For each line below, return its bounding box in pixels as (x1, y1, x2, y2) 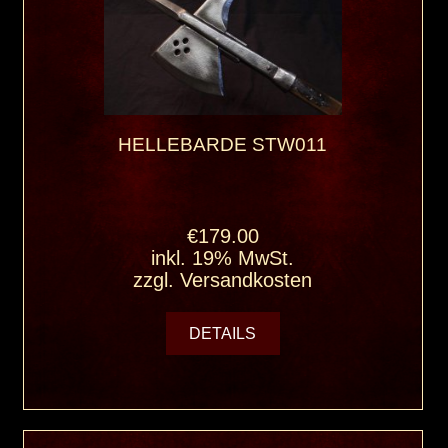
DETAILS (185, 325, 261, 343)
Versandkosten (180, 269, 313, 292)
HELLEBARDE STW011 (118, 133, 328, 155)
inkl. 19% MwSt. (151, 247, 295, 270)
